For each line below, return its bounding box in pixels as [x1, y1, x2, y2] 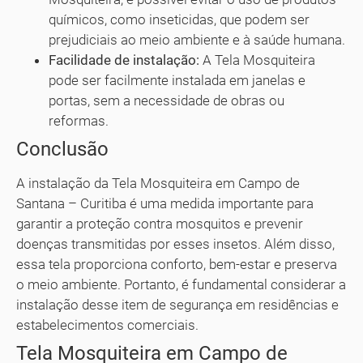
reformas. [49, 113, 109, 130]
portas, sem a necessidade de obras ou [49, 92, 284, 109]
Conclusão [16, 138, 109, 161]
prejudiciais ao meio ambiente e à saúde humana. [49, 32, 345, 49]
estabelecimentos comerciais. [16, 317, 199, 334]
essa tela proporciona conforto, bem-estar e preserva [16, 256, 337, 273]
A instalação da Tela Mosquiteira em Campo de [16, 175, 300, 192]
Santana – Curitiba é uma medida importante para [16, 195, 314, 212]
